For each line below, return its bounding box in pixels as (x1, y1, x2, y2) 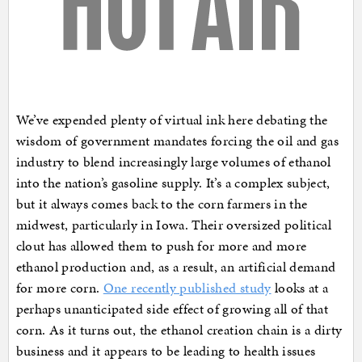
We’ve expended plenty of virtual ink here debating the (15, 109, 328, 129)
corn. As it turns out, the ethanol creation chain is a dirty (15, 319, 343, 339)
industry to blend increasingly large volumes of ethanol (15, 151, 331, 171)
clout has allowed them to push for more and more (15, 235, 307, 255)
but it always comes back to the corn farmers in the (15, 193, 308, 213)
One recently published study (103, 277, 271, 297)
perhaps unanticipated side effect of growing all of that (15, 298, 329, 318)
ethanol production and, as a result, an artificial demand (15, 256, 336, 276)
